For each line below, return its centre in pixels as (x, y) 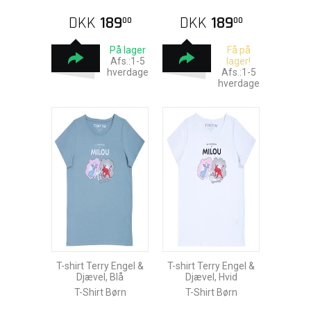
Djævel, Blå (100, 277)
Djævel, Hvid (211, 277)
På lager (127, 50)
